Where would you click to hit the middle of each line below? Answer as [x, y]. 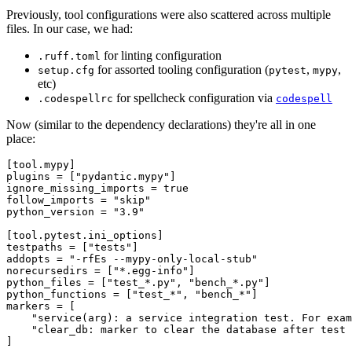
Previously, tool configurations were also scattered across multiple [169, 14]
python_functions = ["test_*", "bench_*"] [132, 294]
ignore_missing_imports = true [97, 188]
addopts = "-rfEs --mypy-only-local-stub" [132, 258]
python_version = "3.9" [75, 211]
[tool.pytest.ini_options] [85, 235]
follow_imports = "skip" [79, 200]
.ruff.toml [69, 56]
